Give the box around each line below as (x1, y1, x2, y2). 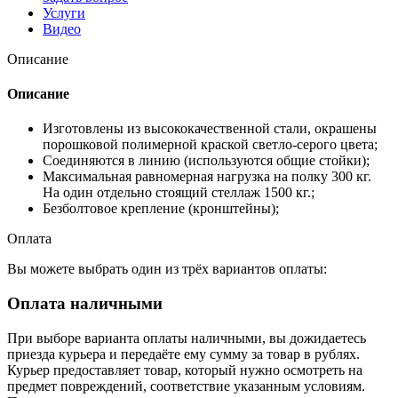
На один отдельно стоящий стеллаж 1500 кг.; (43, 185, 314, 201)
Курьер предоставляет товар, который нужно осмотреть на (7, 362, 362, 378)
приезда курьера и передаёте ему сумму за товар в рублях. (7, 346, 360, 362)
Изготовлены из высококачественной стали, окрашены (43, 121, 377, 137)
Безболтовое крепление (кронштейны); (43, 201, 279, 217)
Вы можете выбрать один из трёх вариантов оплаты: (7, 261, 327, 277)
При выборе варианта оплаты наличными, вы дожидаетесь (7, 330, 366, 346)
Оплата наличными (7, 294, 163, 314)
